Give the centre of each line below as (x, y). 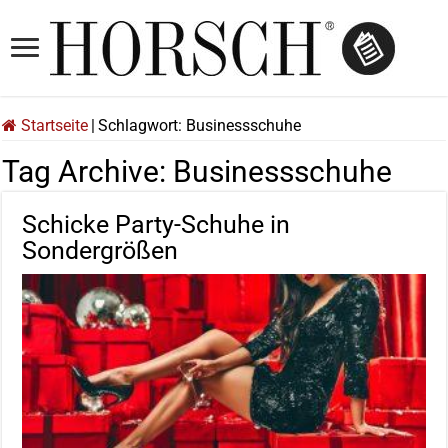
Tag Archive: (88, 172)
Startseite (53, 126)
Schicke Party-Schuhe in (156, 225)
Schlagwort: (142, 126)
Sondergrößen (100, 251)
